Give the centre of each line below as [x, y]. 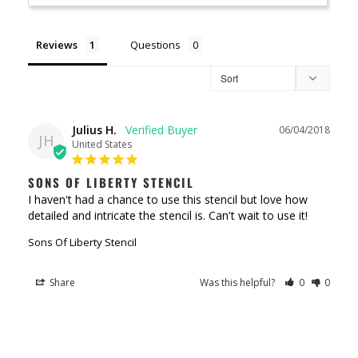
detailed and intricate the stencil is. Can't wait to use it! [168, 215]
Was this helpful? [239, 282]
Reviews [57, 44]
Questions [155, 44]
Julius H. [94, 129]
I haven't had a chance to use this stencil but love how [168, 199]
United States [102, 144]
